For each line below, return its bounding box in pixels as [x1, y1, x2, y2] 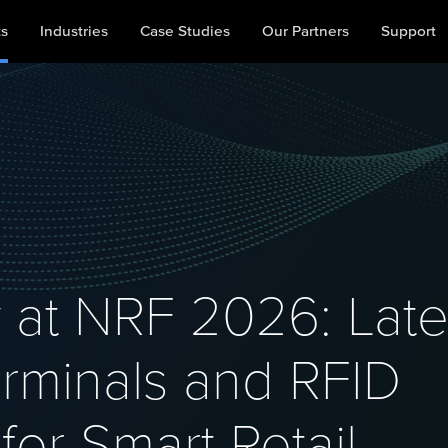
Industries [39, 24, 108, 39]
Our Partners [261, 24, 349, 39]
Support [380, 24, 436, 39]
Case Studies [139, 24, 230, 39]
